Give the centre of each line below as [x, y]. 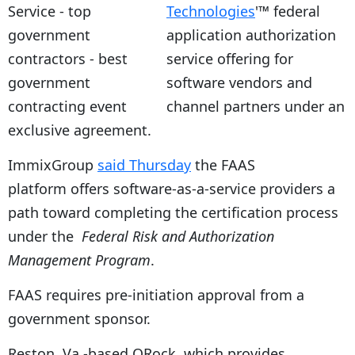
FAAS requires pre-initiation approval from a [156, 294]
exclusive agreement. [80, 130]
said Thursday [144, 164]
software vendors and [239, 82]
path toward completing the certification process [173, 212]
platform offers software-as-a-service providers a [172, 188]
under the [45, 236]
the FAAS [223, 164]
